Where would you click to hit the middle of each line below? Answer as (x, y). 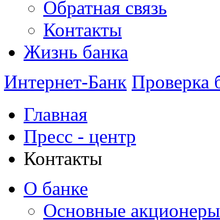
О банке (56, 189)
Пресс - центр (80, 137)
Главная (55, 114)
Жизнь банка (76, 52)
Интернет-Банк (65, 82)
